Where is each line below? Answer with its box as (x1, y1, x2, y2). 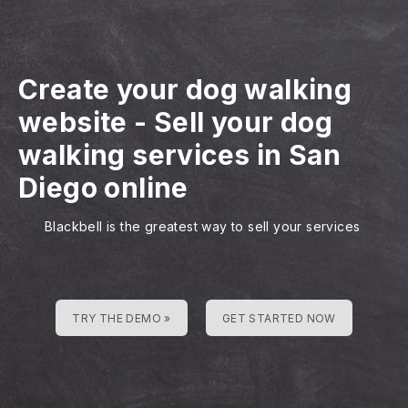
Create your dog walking (18, 73, 352, 106)
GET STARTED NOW (221, 311, 336, 325)
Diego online (18, 171, 189, 204)
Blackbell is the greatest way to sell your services (45, 219, 361, 234)
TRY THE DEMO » (72, 311, 171, 325)
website (18, 106, 127, 138)
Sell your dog (154, 106, 333, 138)
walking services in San (18, 138, 342, 171)
